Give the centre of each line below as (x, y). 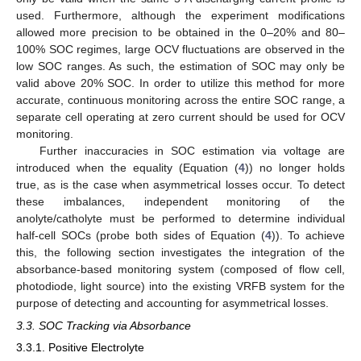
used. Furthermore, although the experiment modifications (180, 16)
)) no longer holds (295, 168)
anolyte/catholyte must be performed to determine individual (180, 219)
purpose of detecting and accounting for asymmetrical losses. (172, 303)
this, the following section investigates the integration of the (180, 253)
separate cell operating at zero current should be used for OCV (180, 117)
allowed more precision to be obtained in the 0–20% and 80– (180, 33)
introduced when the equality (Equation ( (127, 168)
